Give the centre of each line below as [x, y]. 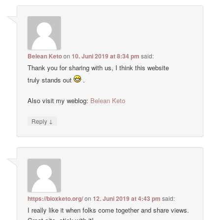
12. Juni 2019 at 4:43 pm [127, 198]
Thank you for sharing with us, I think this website [98, 67]
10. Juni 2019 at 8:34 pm [106, 56]
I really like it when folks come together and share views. [109, 210]
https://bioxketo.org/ [55, 198]
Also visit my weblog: [59, 101]
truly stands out [51, 80]
